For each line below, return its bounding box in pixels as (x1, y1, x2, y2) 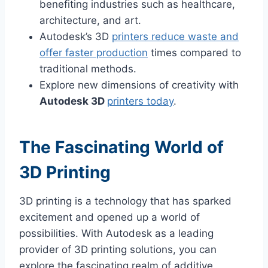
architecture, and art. (39, 14, 141, 27)
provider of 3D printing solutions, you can (19, 243, 217, 256)
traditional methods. (39, 63, 136, 75)
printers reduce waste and (112, 31, 239, 43)
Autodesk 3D (39, 95, 107, 108)
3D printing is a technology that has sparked (19, 195, 232, 208)
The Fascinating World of (19, 137, 224, 158)
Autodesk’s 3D (39, 31, 112, 43)
